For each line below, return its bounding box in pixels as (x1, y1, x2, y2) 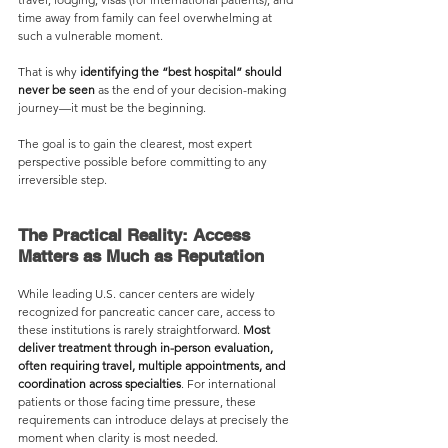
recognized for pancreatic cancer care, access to (18, 304, 278, 319)
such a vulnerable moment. (18, 28, 163, 43)
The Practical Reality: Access (18, 225, 255, 245)
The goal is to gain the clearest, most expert (18, 136, 255, 151)
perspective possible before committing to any (18, 154, 270, 169)
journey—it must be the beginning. (18, 100, 209, 115)
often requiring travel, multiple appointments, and (18, 358, 288, 373)
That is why (18, 64, 80, 79)
